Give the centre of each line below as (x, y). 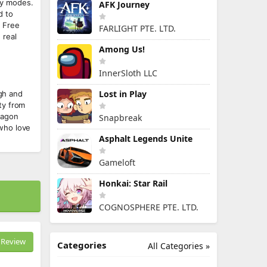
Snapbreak (120, 118)
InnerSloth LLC (128, 73)
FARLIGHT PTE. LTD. (137, 28)
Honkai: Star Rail (133, 183)
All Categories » (179, 246)
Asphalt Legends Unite (146, 139)
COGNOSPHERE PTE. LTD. (149, 207)
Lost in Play (123, 94)
